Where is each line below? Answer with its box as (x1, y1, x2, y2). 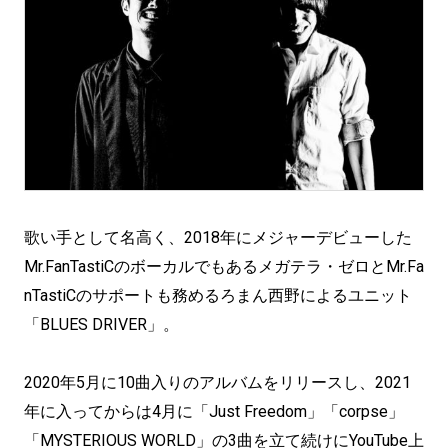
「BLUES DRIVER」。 (24, 315, 179, 334)
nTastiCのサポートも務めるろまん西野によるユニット (24, 286, 412, 305)
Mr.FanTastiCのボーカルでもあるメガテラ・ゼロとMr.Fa (24, 257, 424, 276)
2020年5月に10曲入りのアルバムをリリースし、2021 (24, 373, 411, 392)
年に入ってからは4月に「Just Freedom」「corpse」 (24, 402, 404, 421)
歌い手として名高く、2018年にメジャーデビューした (24, 228, 412, 247)
